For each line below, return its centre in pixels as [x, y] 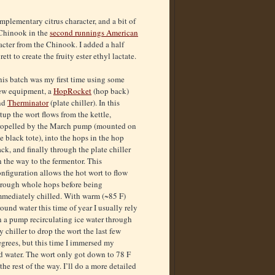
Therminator [28, 103]
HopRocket [72, 91]
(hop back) [110, 91]
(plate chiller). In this [84, 103]
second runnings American [94, 33]
